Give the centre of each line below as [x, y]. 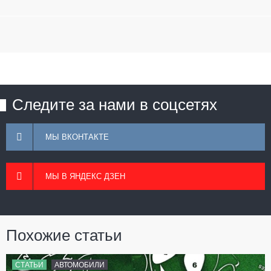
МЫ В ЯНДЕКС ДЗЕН [85, 176]
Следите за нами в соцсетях [115, 104]
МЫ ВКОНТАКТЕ [77, 137]
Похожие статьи [64, 235]
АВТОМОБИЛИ [80, 265]
